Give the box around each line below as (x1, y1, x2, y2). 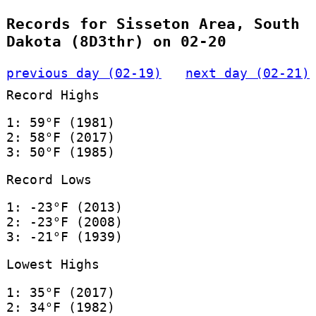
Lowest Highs (6, 257, 99, 272)
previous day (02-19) (6, 65, 162, 80)
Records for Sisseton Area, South (6, 15, 300, 33)
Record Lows (6, 171, 92, 187)
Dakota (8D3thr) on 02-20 (6, 32, 226, 51)
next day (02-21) (186, 65, 310, 80)
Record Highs (6, 87, 99, 102)
